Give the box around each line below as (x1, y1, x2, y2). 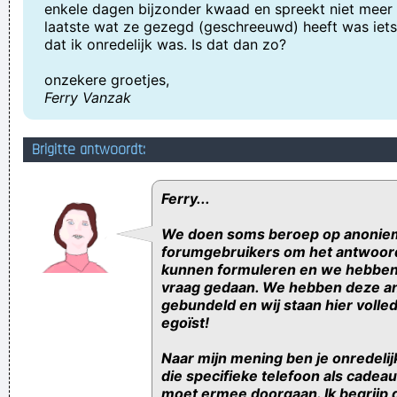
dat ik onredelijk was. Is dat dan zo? (44, 35, 286, 53)
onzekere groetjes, (44, 71, 169, 89)
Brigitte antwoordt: (32, 140, 145, 160)
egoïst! (161, 314, 209, 331)
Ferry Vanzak (44, 89, 131, 106)
